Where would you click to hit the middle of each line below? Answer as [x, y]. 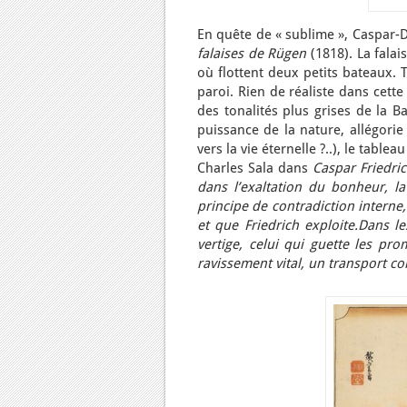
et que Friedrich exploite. [278, 225]
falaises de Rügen [252, 54]
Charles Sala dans [255, 168]
